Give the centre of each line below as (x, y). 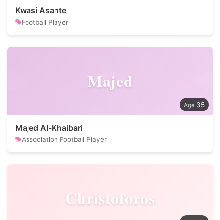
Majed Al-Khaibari (49, 128)
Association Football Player (64, 139)
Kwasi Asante (41, 10)
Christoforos (110, 198)
